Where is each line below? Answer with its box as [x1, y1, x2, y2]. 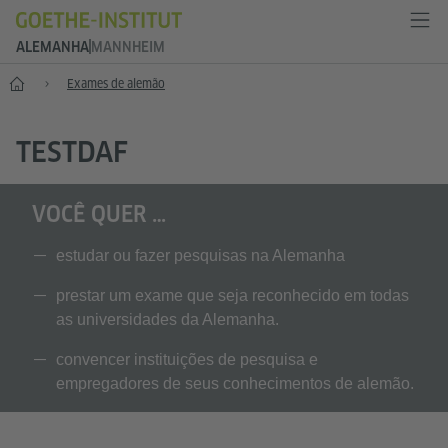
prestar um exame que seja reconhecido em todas [56, 287, 409, 304]
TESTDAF [16, 135, 128, 168]
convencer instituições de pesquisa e [56, 351, 318, 368]
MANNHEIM [91, 39, 165, 55]
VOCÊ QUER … [32, 201, 166, 227]
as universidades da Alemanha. [56, 311, 279, 328]
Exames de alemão [67, 76, 165, 91]
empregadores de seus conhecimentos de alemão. [56, 375, 414, 392]
